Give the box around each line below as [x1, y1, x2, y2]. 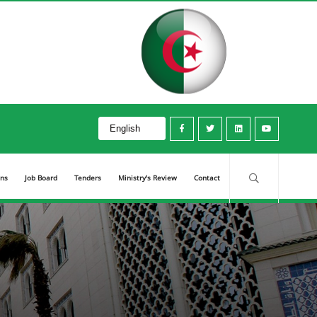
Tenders [74, 173, 102, 183]
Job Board [25, 173, 58, 183]
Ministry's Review [118, 173, 178, 183]
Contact [194, 173, 221, 183]
